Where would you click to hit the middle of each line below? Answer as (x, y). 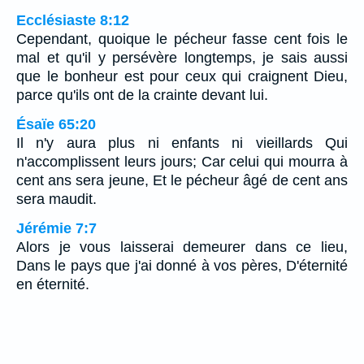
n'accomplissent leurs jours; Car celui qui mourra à (182, 162)
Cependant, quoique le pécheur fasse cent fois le (182, 39)
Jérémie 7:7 (56, 229)
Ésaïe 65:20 (56, 125)
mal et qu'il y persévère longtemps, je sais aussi (182, 58)
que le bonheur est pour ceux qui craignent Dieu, (182, 77)
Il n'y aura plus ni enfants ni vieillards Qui (182, 143)
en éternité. (53, 285)
